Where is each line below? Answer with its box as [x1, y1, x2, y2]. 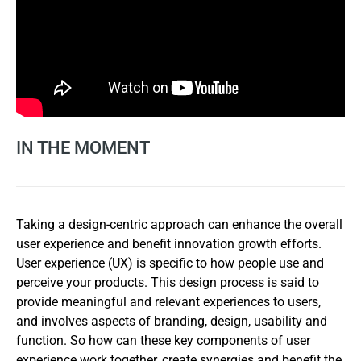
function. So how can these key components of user [16, 333, 310, 349]
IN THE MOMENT [16, 138, 150, 159]
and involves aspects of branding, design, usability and [16, 313, 327, 330]
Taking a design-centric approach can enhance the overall [16, 217, 342, 233]
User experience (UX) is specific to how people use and [16, 255, 324, 272]
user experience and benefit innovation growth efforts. [16, 236, 322, 252]
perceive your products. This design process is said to [16, 275, 319, 291]
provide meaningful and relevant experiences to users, [16, 294, 321, 310]
